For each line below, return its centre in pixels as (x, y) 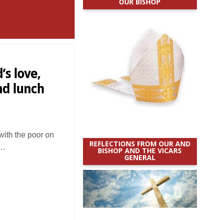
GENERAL (140, 157)
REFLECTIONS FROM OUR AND (140, 144)
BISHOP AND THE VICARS (140, 151)
